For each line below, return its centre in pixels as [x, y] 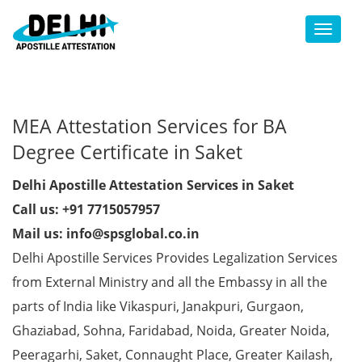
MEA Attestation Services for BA [149, 126]
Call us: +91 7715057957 [86, 209]
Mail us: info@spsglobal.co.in [106, 234]
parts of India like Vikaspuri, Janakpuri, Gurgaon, [158, 306]
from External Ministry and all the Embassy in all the [170, 282]
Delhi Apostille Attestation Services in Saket [153, 185]
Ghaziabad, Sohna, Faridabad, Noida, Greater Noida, [171, 330]
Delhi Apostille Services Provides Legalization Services [175, 258]
